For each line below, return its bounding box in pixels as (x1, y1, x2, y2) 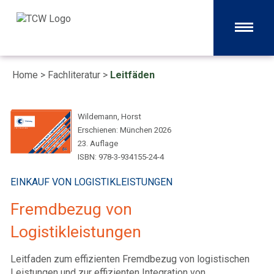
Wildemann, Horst (78, 112, 141, 121)
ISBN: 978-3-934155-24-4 (78, 152, 164, 161)
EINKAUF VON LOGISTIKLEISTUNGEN (10, 176, 172, 188)
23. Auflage (78, 139, 118, 148)
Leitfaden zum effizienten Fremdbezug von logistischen (10, 253, 250, 265)
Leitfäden (110, 69, 155, 81)
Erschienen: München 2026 (78, 125, 171, 135)
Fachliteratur (48, 69, 100, 81)
